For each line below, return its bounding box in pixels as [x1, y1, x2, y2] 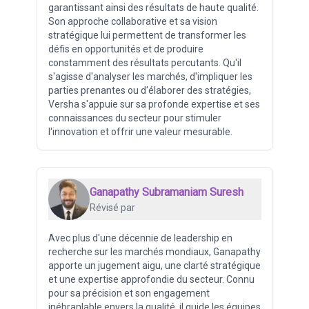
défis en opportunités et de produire [48, 43, 203, 54]
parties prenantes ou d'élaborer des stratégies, [48, 84, 251, 96]
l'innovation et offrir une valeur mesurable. [48, 126, 232, 137]
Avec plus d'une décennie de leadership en [48, 232, 232, 243]
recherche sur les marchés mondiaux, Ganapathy [48, 246, 261, 257]
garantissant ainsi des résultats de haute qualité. [48, 1, 259, 13]
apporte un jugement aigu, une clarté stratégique [48, 259, 261, 271]
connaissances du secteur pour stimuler [48, 112, 221, 123]
